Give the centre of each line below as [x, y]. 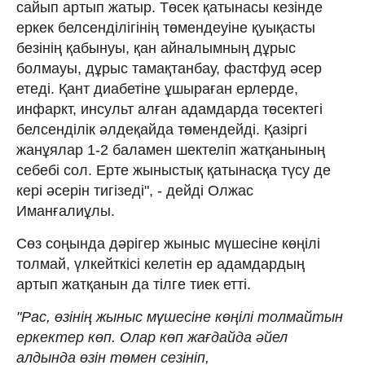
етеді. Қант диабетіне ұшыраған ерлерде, [157, 88]
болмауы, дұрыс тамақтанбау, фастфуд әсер [169, 68]
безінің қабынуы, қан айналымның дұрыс [156, 48]
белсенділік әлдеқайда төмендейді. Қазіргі [162, 129]
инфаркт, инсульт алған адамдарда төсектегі [169, 109]
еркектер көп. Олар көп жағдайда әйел [152, 337]
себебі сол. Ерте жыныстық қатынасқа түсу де [174, 170]
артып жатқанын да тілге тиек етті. [134, 284]
